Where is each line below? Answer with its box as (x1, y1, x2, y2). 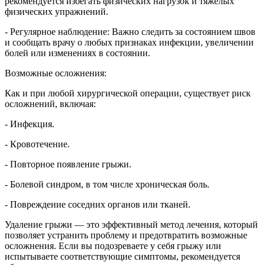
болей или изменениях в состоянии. (5, 47, 150, 58)
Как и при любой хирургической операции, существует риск (5, 88, 251, 98)
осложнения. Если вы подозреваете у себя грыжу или (5, 240, 221, 251)
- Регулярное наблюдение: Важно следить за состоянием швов (5, 26, 256, 37)
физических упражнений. (5, 6, 108, 17)
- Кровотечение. (5, 138, 70, 149)
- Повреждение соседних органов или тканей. (5, 199, 190, 209)
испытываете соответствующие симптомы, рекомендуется (5, 251, 240, 261)
